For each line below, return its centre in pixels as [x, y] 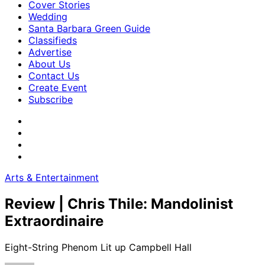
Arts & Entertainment [52, 177]
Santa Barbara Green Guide [89, 28]
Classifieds [53, 40]
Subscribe [51, 99]
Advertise [50, 52]
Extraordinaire [54, 221]
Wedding [48, 17]
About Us [49, 64]
